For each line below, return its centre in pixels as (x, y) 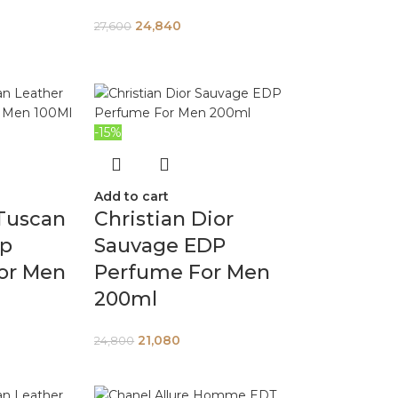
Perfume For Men (183, 272)
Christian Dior (164, 219)
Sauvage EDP (160, 246)
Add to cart (132, 196)
